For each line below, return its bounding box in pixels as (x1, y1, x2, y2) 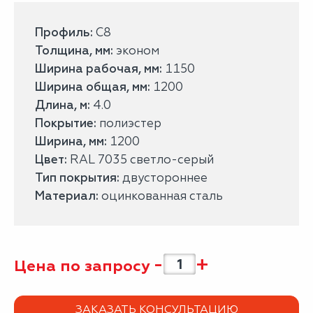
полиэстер (96, 116, 161, 130)
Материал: (35, 189, 99, 203)
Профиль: (35, 25, 93, 39)
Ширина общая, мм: (35, 80, 150, 94)
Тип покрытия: (35, 170, 119, 184)
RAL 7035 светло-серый (67, 152, 214, 166)
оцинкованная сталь (99, 189, 223, 203)
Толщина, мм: (35, 43, 113, 57)
